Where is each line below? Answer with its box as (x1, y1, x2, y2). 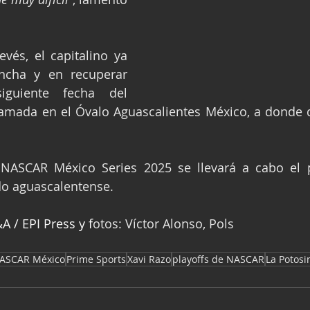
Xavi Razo (127, 253, 171, 266)
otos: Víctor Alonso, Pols (93, 215, 234, 232)
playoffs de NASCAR (172, 253, 264, 266)
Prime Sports (66, 253, 126, 266)
